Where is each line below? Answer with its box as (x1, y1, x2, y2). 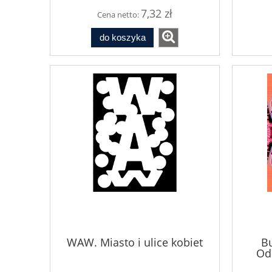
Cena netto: (97, 8, 141, 20)
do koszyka (99, 32, 146, 43)
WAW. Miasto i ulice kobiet (67, 234, 203, 250)
